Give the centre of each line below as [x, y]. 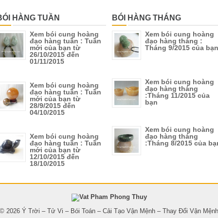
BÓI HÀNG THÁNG [146, 18]
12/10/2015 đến [54, 156]
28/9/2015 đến [53, 105]
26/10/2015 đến [54, 54]
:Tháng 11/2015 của [177, 95]
